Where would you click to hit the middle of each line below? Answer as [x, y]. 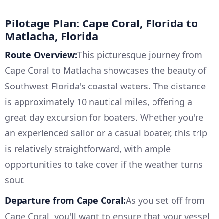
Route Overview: [41, 55]
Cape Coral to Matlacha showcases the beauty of [106, 71]
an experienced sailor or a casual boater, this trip [106, 133]
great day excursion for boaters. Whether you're [104, 118]
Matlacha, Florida [52, 36]
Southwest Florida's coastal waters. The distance [105, 86]
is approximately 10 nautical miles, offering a [99, 102]
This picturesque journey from [140, 55]
